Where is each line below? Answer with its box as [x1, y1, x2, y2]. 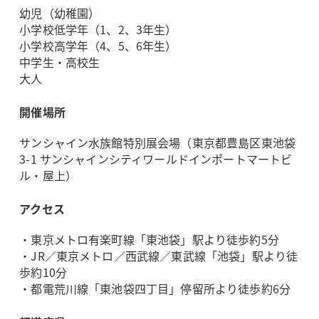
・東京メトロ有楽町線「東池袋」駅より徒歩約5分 [19, 231, 279, 249]
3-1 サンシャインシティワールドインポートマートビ [19, 150, 293, 168]
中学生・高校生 [19, 53, 100, 71]
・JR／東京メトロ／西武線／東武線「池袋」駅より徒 [19, 247, 298, 265]
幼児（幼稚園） [19, 4, 100, 22]
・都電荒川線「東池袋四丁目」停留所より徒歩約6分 [19, 280, 291, 298]
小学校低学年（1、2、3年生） [19, 21, 177, 38]
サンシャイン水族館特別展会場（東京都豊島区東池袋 [19, 134, 296, 152]
